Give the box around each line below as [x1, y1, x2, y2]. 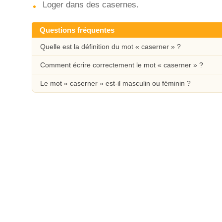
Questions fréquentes [40, 26, 114, 34]
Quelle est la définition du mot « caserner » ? [40, 43, 181, 51]
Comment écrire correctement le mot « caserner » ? [40, 61, 203, 69]
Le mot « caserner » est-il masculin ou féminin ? [40, 79, 191, 87]
